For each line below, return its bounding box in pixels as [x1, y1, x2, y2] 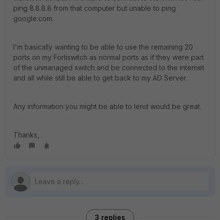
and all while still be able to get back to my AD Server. [13, 74, 187, 82]
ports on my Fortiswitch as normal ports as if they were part [13, 53, 204, 61]
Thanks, [13, 131, 39, 139]
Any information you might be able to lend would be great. [13, 102, 201, 110]
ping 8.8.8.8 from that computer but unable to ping [13, 4, 176, 12]
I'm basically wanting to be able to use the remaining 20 [13, 43, 193, 51]
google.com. [13, 14, 54, 23]
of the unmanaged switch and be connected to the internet [13, 63, 204, 72]
